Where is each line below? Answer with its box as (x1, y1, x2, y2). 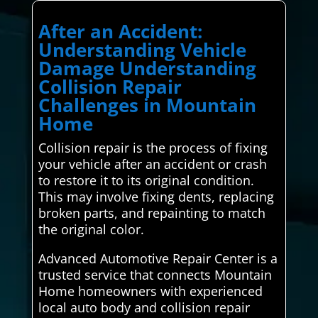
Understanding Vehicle (38, 36, 246, 62)
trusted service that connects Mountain (38, 265, 272, 283)
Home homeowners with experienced (38, 282, 263, 300)
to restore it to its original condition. (38, 171, 254, 189)
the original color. (38, 220, 144, 238)
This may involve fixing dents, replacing (38, 187, 274, 205)
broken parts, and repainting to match (38, 204, 265, 221)
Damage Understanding (38, 55, 256, 81)
